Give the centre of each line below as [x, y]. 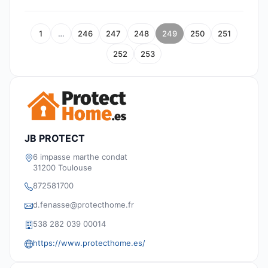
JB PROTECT [55, 138]
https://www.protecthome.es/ [89, 243]
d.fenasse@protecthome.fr [83, 204]
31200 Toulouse [63, 167]
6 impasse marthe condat [80, 156]
